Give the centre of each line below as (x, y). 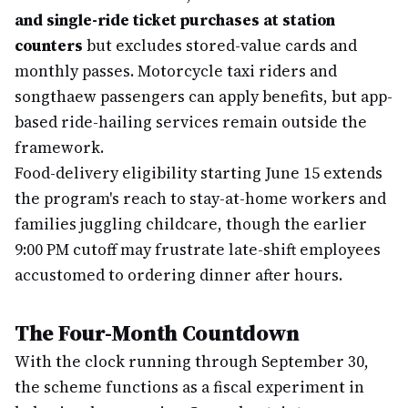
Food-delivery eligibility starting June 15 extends (199, 173)
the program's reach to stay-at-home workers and (200, 199)
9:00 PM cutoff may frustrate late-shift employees (198, 250)
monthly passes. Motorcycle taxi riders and (176, 71)
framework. (59, 148)
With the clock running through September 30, (192, 362)
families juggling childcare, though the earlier (191, 224)
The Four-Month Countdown (158, 333)
